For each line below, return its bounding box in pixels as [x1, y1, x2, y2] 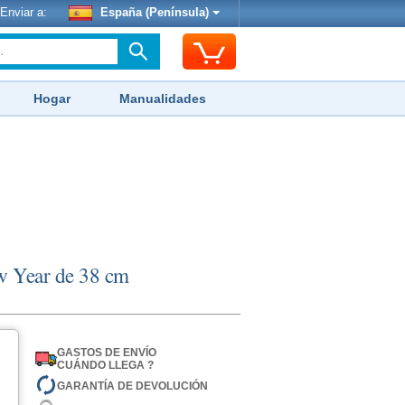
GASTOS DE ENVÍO [56, 346, 156, 359]
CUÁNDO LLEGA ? [56, 359, 154, 372]
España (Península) [97, 6, 212, 19]
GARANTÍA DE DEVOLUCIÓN [56, 379, 208, 392]
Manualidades [119, 91, 206, 106]
